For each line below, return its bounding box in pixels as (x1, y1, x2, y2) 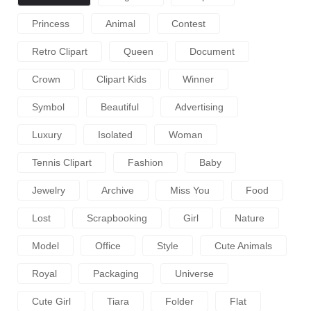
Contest (171, 17, 205, 29)
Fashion (128, 156, 163, 168)
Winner (183, 73, 214, 85)
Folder (165, 295, 194, 307)
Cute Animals (215, 239, 272, 251)
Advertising (175, 101, 224, 112)
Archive (101, 184, 134, 196)
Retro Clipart (32, 45, 87, 57)
